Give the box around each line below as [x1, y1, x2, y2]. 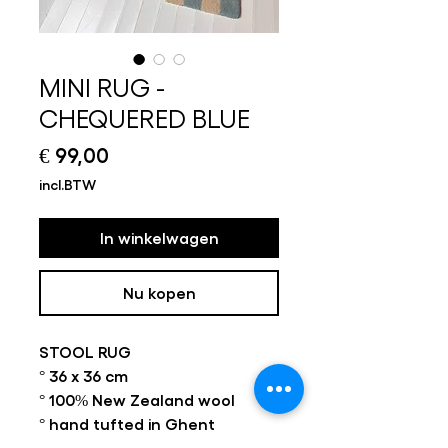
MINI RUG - [39, 71, 165, 102]
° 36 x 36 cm [39, 366, 128, 385]
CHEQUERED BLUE [39, 102, 250, 133]
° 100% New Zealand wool [39, 390, 235, 409]
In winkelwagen [99, 228, 219, 247]
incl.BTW [39, 176, 96, 192]
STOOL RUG [39, 342, 131, 361]
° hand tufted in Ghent [39, 414, 215, 433]
